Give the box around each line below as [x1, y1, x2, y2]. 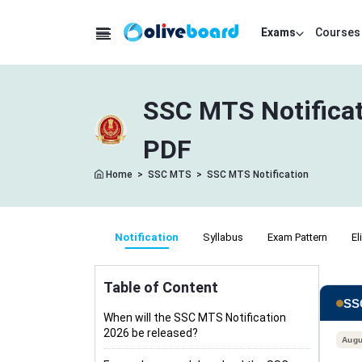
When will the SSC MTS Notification [103, 311, 286, 324]
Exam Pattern [267, 231, 327, 243]
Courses [315, 26, 360, 39]
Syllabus [203, 231, 243, 243]
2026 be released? [103, 326, 198, 339]
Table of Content [103, 279, 218, 296]
